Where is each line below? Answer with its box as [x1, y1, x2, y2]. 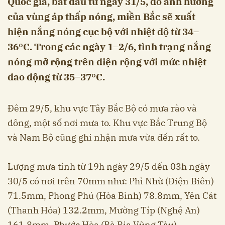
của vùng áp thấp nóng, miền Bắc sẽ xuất [8, 10, 195, 23]
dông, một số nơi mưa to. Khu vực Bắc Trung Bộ [8, 117, 207, 129]
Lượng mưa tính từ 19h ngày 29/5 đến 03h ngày [8, 160, 210, 172]
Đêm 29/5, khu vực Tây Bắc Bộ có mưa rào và [8, 102, 197, 114]
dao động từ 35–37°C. [8, 70, 105, 83]
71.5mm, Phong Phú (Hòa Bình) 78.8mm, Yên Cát [8, 189, 216, 201]
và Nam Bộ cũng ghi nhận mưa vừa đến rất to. [8, 131, 200, 143]
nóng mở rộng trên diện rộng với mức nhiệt [8, 55, 206, 68]
